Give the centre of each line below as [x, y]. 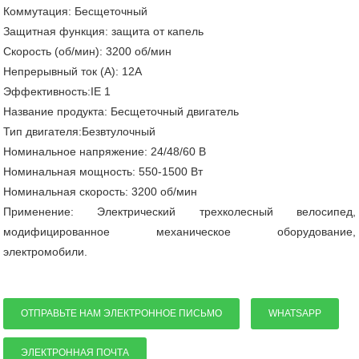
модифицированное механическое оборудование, [179, 232]
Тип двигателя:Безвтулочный [80, 132]
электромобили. [46, 252]
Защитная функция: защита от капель [104, 32]
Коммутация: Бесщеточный [76, 12]
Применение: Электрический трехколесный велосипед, [179, 212]
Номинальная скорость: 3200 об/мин [101, 192]
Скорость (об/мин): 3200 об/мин [88, 52]
